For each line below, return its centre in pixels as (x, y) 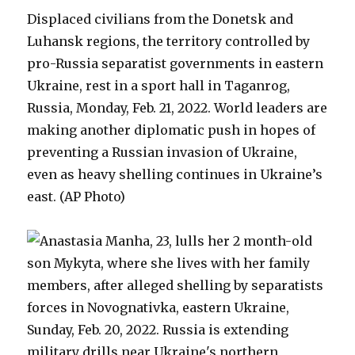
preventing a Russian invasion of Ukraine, (162, 152)
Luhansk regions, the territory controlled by (169, 41)
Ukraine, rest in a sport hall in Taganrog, (159, 86)
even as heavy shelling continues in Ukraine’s (175, 174)
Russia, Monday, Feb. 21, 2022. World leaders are (177, 108)
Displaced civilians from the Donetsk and (160, 19)
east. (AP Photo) (76, 197)
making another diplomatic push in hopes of (172, 130)
